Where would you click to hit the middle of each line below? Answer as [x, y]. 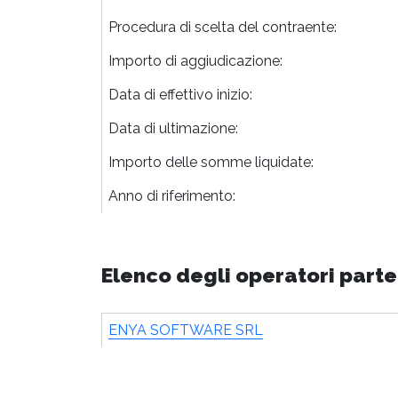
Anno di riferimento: [172, 195]
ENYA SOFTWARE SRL [186, 330]
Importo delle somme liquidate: [211, 162]
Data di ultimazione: [173, 128]
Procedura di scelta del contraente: [223, 27]
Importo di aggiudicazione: [195, 60]
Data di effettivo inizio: [180, 94]
